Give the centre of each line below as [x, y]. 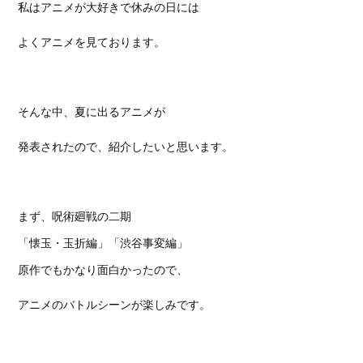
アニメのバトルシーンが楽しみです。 [115, 305]
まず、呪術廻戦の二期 [75, 216]
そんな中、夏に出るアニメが [92, 112]
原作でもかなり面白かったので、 [103, 270]
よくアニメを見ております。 [92, 42]
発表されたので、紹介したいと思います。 [126, 147]
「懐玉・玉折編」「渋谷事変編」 [103, 243]
